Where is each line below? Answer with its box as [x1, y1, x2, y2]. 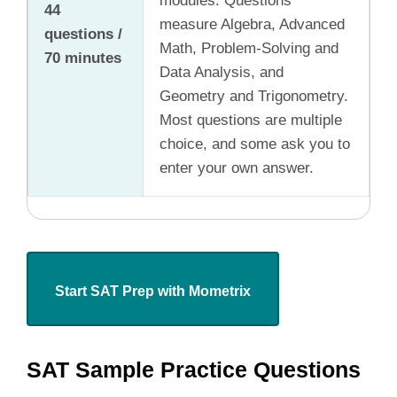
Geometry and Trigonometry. [160, 87, 348, 105]
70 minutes [44, 49, 121, 66]
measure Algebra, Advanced [160, 15, 345, 33]
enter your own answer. [160, 159, 314, 176]
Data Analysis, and [160, 63, 284, 81]
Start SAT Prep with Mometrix [55, 283, 251, 299]
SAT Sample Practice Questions [27, 357, 361, 383]
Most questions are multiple [160, 111, 342, 128]
